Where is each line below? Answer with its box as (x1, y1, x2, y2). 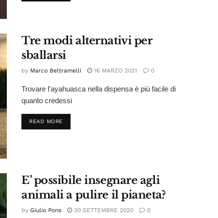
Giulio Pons (30, 207, 61, 214)
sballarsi (21, 49, 67, 62)
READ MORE (29, 118, 63, 125)
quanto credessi (21, 96, 72, 105)
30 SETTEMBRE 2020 (72, 207, 133, 214)
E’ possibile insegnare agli (21, 174, 160, 187)
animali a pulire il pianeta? (21, 188, 166, 202)
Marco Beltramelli (30, 67, 81, 74)
